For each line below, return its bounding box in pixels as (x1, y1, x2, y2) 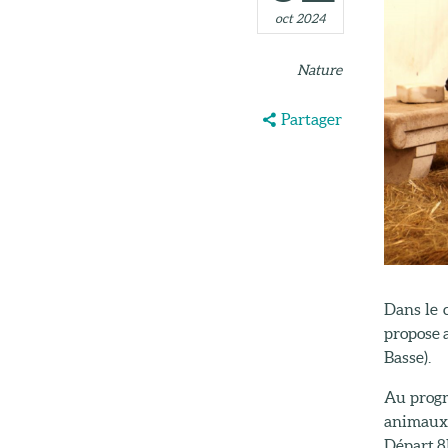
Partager (280, 110, 342, 129)
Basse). (383, 347, 431, 366)
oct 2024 (275, 11, 325, 27)
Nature (296, 61, 342, 78)
